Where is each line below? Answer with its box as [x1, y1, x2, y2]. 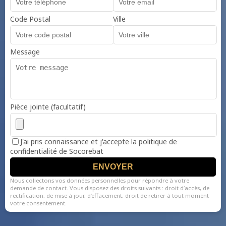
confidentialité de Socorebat [10, 146, 103, 156]
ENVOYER [93, 162, 133, 171]
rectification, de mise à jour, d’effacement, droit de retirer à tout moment [10, 192, 209, 199]
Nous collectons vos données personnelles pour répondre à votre [10, 177, 189, 184]
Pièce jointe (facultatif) [10, 102, 86, 111]
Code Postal [10, 14, 50, 24]
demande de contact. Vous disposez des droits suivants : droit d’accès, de [10, 184, 209, 192]
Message [10, 47, 40, 56]
